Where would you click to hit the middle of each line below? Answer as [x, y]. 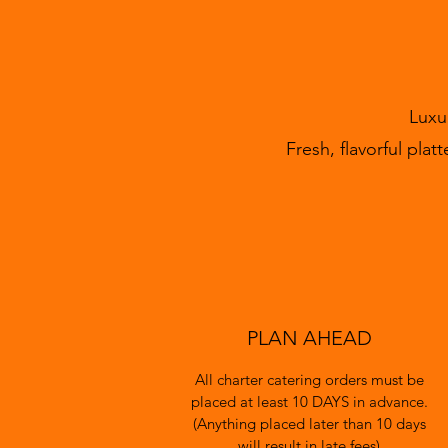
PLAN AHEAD [309, 338]
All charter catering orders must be [309, 379]
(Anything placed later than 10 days [309, 423]
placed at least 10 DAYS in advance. [309, 401]
